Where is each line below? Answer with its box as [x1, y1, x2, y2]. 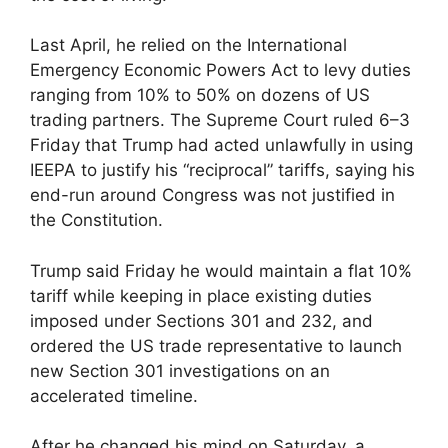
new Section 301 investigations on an [30, 360, 330, 381]
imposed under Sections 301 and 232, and [30, 310, 373, 331]
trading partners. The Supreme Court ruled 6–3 [30, 110, 410, 131]
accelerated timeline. [30, 385, 198, 406]
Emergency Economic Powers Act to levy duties [30, 60, 411, 81]
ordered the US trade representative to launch [30, 335, 402, 356]
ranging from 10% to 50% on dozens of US [30, 85, 370, 106]
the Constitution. [30, 210, 163, 231]
